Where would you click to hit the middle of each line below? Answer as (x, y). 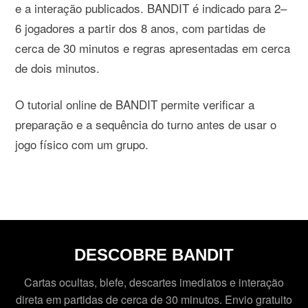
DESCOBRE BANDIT (154, 254)
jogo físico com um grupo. (82, 144)
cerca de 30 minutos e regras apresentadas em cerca (153, 47)
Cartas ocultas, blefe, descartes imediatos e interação (154, 282)
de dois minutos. (58, 67)
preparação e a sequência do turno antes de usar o (146, 124)
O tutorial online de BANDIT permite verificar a (135, 104)
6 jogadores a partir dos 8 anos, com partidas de (141, 27)
